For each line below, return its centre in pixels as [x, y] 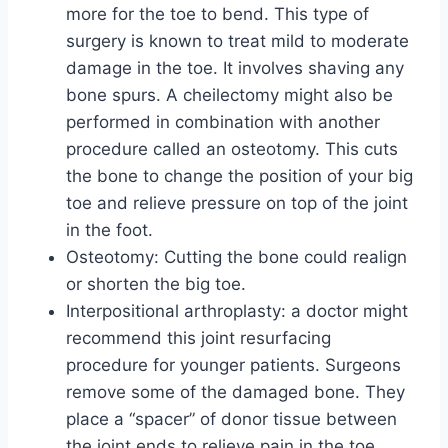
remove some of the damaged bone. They [235, 392]
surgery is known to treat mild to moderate [237, 41]
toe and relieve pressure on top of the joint [237, 203]
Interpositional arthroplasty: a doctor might [237, 311]
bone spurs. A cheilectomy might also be [229, 95]
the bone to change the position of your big [239, 176]
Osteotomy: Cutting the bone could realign [236, 257]
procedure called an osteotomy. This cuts [232, 149]
